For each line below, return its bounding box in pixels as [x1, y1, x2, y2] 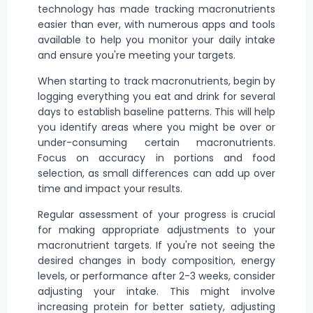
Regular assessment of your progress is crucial [37, 207, 276, 221]
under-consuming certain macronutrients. [37, 136, 276, 150]
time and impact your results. [37, 182, 182, 196]
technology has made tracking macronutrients [37, 2, 276, 17]
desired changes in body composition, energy [37, 253, 276, 268]
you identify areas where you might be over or [37, 120, 276, 135]
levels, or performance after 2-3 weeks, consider [37, 268, 276, 283]
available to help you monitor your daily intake [37, 33, 276, 48]
